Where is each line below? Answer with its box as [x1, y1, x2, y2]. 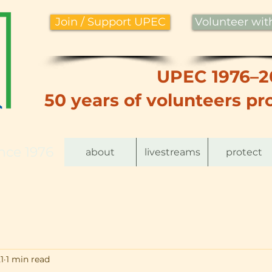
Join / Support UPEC [55, 15, 166, 29]
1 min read [6, 253, 50, 265]
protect [225, 146, 262, 158]
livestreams [144, 146, 200, 158]
